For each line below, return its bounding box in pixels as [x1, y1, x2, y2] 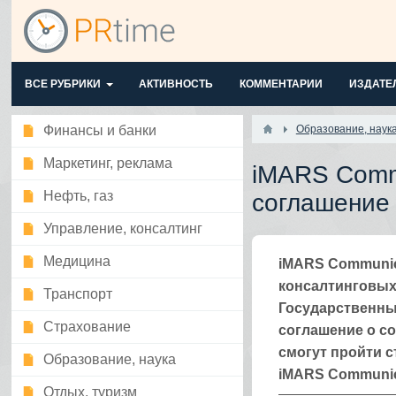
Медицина [43, 254, 111, 269]
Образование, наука [43, 352, 177, 367]
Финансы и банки [43, 123, 157, 138]
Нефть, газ [43, 188, 114, 203]
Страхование [43, 319, 132, 334]
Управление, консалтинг [43, 221, 203, 236]
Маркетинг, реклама [43, 156, 173, 171]
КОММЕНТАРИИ [240, 78, 324, 90]
